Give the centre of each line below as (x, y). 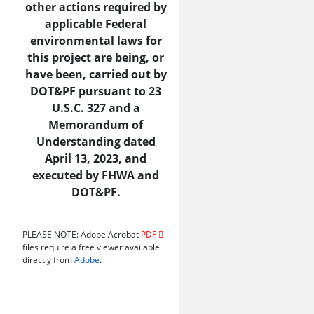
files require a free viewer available (91, 247)
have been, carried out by (96, 74)
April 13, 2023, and (96, 158)
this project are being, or (96, 57)
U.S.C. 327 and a (96, 108)
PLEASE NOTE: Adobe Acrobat (82, 234)
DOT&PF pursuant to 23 (96, 91)
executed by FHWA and (96, 175)
